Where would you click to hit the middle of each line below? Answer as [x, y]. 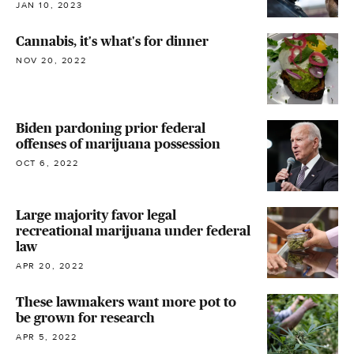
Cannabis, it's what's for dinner [112, 41]
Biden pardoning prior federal [111, 128]
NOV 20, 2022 [51, 60]
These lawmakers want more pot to [126, 301]
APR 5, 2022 [47, 337]
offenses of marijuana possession [118, 143]
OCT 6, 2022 [47, 163]
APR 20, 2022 [50, 265]
